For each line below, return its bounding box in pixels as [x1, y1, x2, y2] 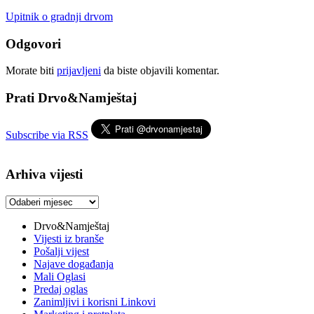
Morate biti [6, 64, 57, 77]
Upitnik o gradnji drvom [6, 10, 113, 22]
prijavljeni [57, 64, 101, 77]
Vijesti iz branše [34, 233, 104, 245]
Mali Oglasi [34, 271, 86, 283]
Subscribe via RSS [6, 128, 88, 141]
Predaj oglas [34, 283, 88, 296]
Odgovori [6, 36, 61, 51]
